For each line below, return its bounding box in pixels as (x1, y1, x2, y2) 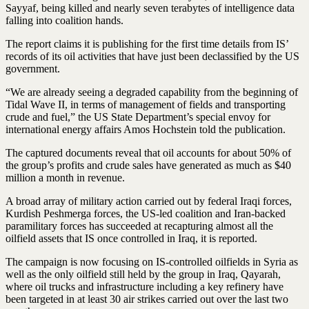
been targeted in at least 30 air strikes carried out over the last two (6, 292, 288, 305)
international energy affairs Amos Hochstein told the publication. (6, 123, 286, 135)
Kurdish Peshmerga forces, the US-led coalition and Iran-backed (6, 207, 286, 219)
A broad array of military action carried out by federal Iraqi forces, (6, 195, 292, 207)
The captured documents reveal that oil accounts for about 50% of (6, 146, 291, 159)
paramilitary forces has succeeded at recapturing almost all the (6, 219, 273, 232)
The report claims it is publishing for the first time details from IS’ (6, 37, 288, 50)
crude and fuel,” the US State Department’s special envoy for (6, 110, 270, 123)
